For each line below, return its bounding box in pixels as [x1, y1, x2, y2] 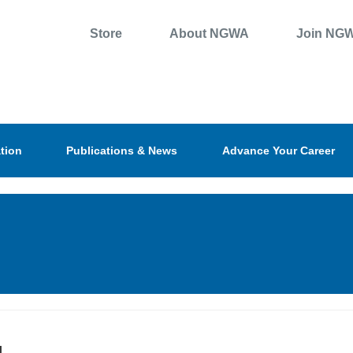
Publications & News [66, 144, 178, 157]
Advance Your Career [221, 144, 335, 157]
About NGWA [169, 27, 249, 40]
